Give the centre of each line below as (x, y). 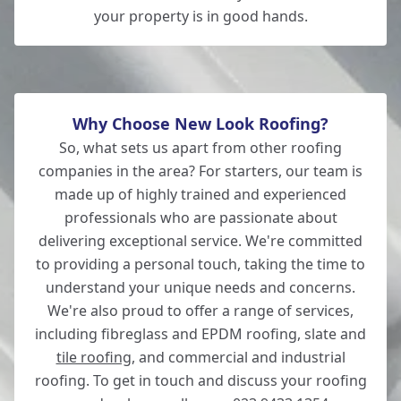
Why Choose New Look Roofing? (200, 124)
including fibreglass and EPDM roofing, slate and (200, 334)
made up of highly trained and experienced (200, 194)
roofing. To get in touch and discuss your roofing (200, 380)
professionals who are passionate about (200, 218)
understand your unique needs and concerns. (200, 287)
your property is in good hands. (200, 16)
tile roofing (94, 357)
